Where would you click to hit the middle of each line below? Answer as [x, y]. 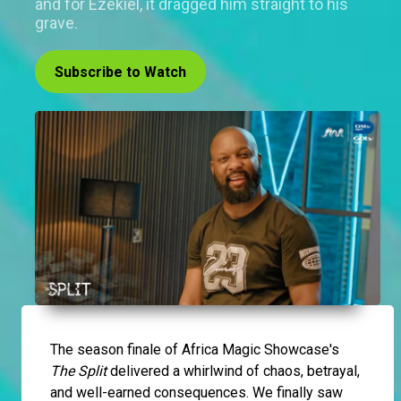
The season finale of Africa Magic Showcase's [195, 350]
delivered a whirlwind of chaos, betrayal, [233, 371]
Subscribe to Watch [120, 73]
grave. [56, 23]
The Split [78, 371]
